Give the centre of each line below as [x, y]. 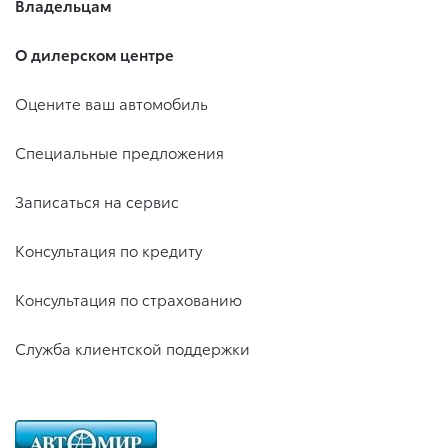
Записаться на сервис [97, 201]
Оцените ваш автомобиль [111, 103]
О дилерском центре [94, 54]
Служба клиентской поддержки [132, 348]
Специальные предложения [119, 152]
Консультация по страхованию [128, 299]
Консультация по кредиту [108, 250]
